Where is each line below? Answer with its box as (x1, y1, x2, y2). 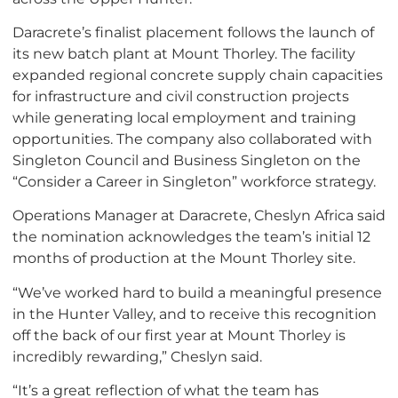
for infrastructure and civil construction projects (12, 87, 349, 106)
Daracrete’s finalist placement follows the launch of (12, 23, 374, 42)
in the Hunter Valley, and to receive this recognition (12, 304, 377, 322)
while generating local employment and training (12, 108, 356, 127)
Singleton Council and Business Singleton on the (12, 151, 361, 170)
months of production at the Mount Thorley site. (12, 249, 355, 267)
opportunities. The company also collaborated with (12, 130, 372, 148)
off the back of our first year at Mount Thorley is (12, 325, 346, 344)
